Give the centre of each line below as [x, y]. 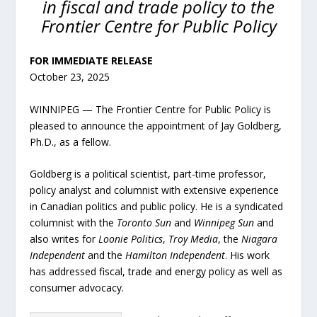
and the [105, 255]
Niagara [260, 239]
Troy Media [194, 239]
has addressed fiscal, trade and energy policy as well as [156, 272]
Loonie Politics [131, 239]
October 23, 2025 [70, 77]
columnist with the [74, 223]
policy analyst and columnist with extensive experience [155, 190]
